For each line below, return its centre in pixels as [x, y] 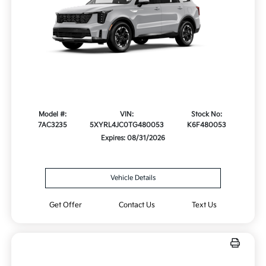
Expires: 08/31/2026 [133, 138]
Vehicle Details [133, 178]
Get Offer [66, 205]
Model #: [53, 115]
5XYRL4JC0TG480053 [126, 125]
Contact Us [137, 205]
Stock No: [207, 115]
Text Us [204, 205]
